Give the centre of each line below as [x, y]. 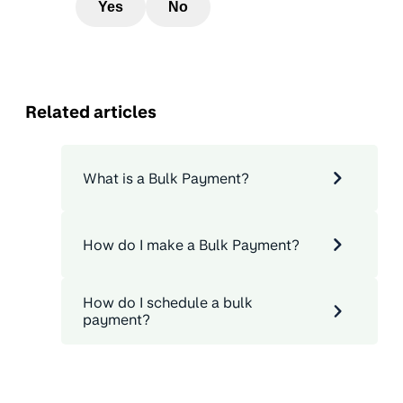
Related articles [91, 111]
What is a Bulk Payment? [166, 178]
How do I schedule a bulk [168, 303]
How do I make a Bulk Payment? [191, 245]
